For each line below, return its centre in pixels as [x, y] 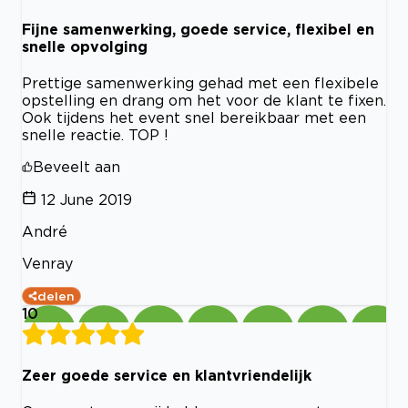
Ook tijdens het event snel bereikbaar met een [194, 118]
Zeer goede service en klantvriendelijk [167, 375]
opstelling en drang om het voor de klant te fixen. [204, 101]
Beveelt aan [76, 167]
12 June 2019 [87, 200]
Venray [47, 264]
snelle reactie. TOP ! [95, 135]
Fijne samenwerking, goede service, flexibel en [198, 30]
